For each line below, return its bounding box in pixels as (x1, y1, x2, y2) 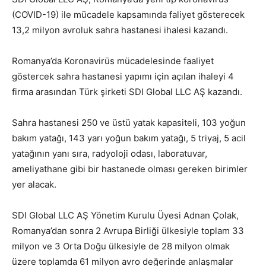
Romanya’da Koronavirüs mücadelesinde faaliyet (12, 55, 214, 66)
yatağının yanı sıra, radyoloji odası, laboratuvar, (12, 148, 207, 159)
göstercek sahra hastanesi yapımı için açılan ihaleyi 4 (12, 71, 234, 82)
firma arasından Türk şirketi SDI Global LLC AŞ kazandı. (12, 86, 242, 97)
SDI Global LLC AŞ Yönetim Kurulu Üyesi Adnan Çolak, (12, 210, 239, 221)
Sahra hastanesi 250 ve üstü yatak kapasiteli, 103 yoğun (12, 117, 246, 128)
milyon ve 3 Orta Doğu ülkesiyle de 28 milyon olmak (12, 240, 230, 252)
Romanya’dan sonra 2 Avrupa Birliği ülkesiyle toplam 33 (12, 225, 244, 236)
